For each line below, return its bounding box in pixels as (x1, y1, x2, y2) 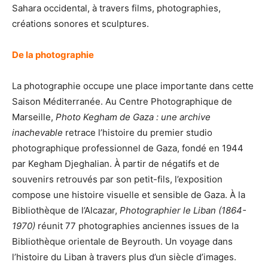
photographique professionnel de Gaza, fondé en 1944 (12, 142, 243, 154)
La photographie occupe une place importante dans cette (12, 80, 254, 92)
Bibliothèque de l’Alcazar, (12, 204, 120, 216)
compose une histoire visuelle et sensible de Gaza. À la (12, 188, 245, 200)
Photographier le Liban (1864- (120, 204, 246, 216)
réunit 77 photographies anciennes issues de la (38, 220, 239, 232)
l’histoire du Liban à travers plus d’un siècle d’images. (12, 251, 236, 263)
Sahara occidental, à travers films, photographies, (12, 2, 221, 14)
